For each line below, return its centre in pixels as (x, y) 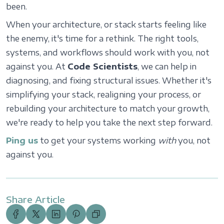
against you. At (37, 66)
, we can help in (167, 66)
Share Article (35, 199)
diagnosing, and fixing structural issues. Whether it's (109, 80)
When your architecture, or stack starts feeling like (106, 24)
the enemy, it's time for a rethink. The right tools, (102, 38)
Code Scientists (102, 66)
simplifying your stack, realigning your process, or (103, 94)
